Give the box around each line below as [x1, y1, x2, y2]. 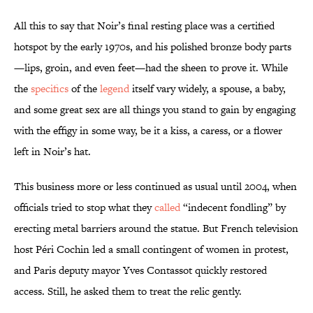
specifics [31, 81, 68, 96]
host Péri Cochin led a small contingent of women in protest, [14, 242, 289, 257]
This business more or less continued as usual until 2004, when [14, 179, 297, 194]
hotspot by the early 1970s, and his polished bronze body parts [14, 39, 291, 54]
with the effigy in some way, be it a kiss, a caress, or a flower [14, 123, 282, 138]
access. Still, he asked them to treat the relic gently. [14, 284, 245, 299]
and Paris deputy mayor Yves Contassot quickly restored [14, 263, 267, 278]
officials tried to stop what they [14, 200, 154, 215]
